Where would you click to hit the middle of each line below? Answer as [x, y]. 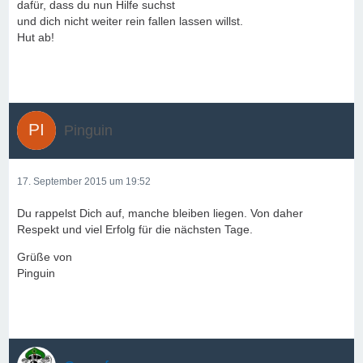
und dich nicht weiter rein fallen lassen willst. [130, 21]
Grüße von [45, 257]
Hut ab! [36, 37]
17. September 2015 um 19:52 [84, 181]
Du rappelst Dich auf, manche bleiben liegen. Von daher [160, 213]
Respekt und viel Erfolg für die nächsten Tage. [135, 229]
